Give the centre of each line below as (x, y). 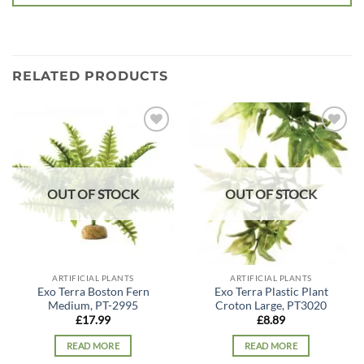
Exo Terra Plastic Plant (271, 291)
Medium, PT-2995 (93, 305)
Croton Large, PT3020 (271, 305)
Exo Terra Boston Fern (93, 291)
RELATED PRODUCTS (90, 76)
